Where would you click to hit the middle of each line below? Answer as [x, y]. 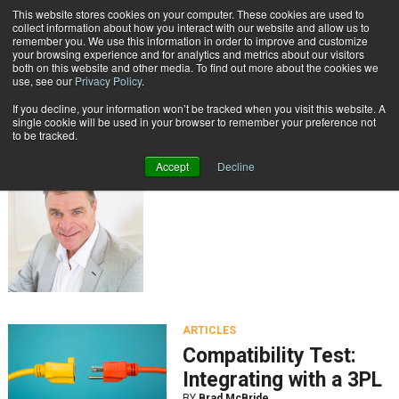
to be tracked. [45, 135]
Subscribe [253, 38]
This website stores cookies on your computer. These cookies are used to [188, 14]
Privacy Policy [108, 81]
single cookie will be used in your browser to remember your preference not [194, 122]
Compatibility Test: [269, 356]
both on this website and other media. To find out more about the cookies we [195, 67]
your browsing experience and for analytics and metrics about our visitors [188, 54]
